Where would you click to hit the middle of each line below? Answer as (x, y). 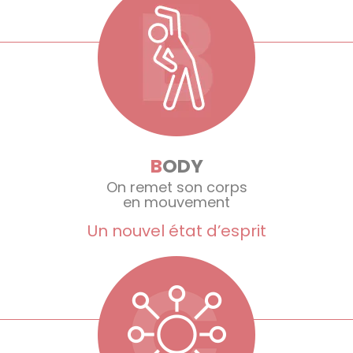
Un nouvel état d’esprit (176, 230)
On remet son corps (176, 187)
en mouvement (176, 202)
